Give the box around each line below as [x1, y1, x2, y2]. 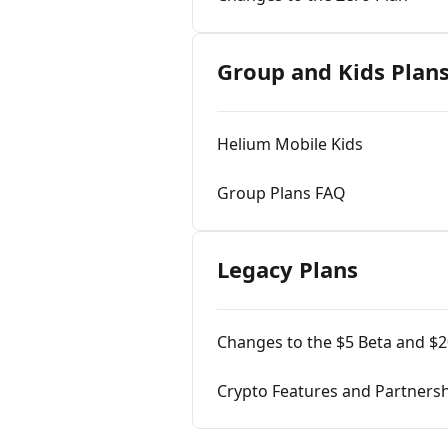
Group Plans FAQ [217, 182, 346, 204]
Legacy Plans [217, 254, 358, 284]
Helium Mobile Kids [217, 133, 363, 155]
